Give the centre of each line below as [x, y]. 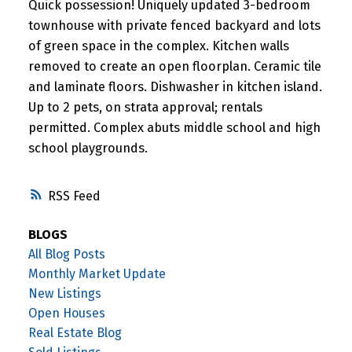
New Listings [64, 294]
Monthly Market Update [97, 274]
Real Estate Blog [75, 333]
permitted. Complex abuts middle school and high [174, 127]
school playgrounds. [88, 148]
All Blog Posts [66, 255]
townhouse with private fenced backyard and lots [174, 25]
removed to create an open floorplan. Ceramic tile [174, 66]
